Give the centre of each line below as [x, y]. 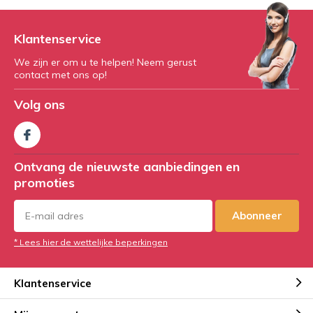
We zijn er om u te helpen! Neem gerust [105, 63]
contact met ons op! [60, 75]
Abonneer [257, 216]
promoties [44, 183]
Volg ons [39, 105]
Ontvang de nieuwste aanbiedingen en [127, 167]
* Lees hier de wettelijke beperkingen [91, 242]
